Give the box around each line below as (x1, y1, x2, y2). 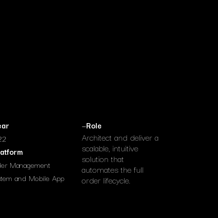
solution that (82, 152, 124, 165)
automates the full (82, 163, 144, 176)
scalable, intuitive (82, 141, 138, 154)
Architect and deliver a (82, 130, 159, 144)
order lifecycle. (82, 173, 130, 186)
